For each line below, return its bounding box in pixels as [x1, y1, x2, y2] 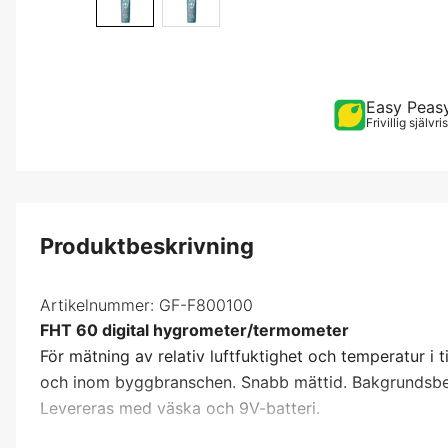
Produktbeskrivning [40, 232, 254, 259]
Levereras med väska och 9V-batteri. [40, 397, 320, 418]
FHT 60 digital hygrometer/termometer [40, 319, 349, 340]
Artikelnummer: [40, 294, 154, 315]
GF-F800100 [159, 294, 253, 315]
